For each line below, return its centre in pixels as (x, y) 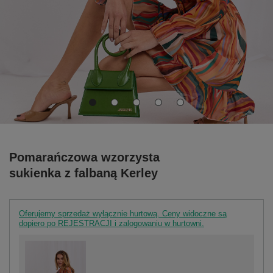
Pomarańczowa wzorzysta (84, 157)
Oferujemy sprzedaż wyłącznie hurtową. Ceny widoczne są (123, 213)
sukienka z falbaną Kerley (83, 173)
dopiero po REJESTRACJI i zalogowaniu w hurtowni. (112, 223)
